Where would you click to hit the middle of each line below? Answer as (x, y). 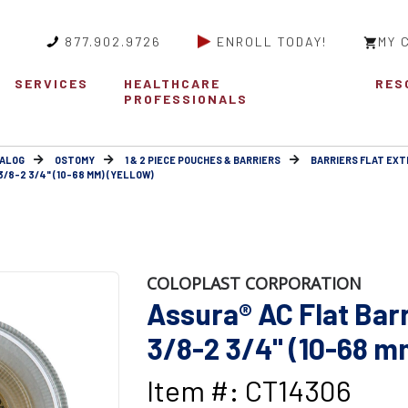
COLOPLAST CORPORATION (254, 284)
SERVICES (51, 84)
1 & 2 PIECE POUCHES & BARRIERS (203, 160)
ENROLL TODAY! (272, 41)
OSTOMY (75, 160)
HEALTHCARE (173, 84)
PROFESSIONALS (186, 99)
